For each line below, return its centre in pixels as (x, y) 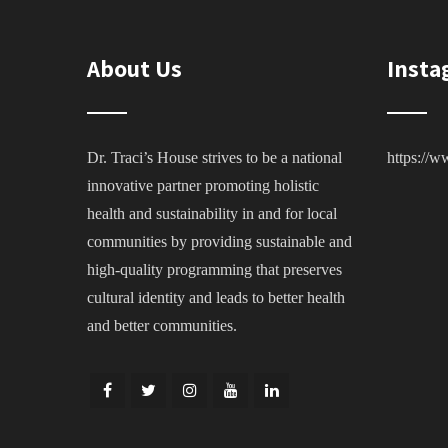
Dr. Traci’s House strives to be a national (214, 157)
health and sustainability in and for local (212, 213)
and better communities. (162, 325)
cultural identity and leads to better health (216, 297)
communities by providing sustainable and (219, 241)
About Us (134, 67)
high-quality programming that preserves (214, 269)
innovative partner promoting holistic (203, 185)
